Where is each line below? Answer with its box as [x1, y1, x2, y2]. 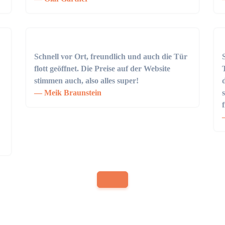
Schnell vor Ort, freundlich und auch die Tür [34, 52, 188, 61]
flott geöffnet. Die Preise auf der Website [34, 64, 171, 73]
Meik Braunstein [42, 88, 102, 97]
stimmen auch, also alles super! [34, 76, 139, 85]
